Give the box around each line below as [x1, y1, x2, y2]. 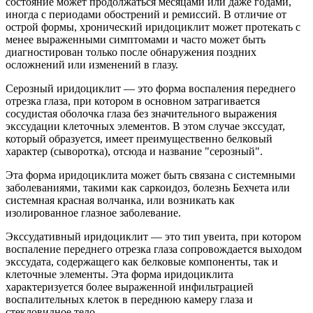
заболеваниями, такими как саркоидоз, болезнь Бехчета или [6, 182, 290, 194]
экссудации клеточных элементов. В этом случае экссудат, [6, 120, 285, 133]
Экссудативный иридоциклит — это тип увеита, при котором [6, 231, 301, 243]
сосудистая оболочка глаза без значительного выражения [6, 108, 277, 120]
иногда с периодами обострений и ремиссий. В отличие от [6, 8, 286, 21]
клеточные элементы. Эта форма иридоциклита [6, 268, 233, 281]
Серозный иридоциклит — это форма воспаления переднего [6, 82, 296, 95]
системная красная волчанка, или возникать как [6, 194, 235, 207]
